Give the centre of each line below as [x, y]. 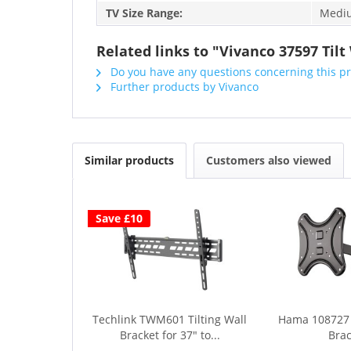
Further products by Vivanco [183, 86]
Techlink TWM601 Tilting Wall [170, 319]
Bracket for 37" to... [170, 335]
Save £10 [119, 218]
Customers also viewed [269, 160]
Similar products [129, 160]
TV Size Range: [144, 13]
